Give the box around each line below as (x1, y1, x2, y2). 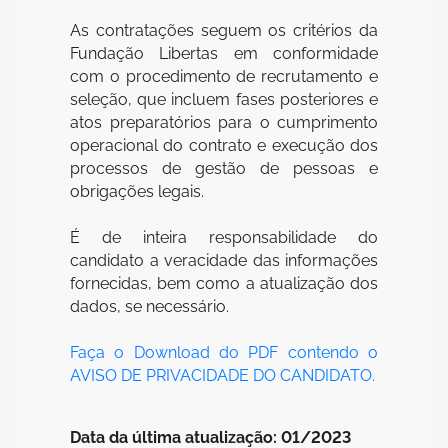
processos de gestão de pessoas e (70, 158, 378, 178)
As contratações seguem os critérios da (70, 20, 378, 40)
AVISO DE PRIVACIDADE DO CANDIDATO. (70, 365, 375, 385)
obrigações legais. (70, 181, 204, 201)
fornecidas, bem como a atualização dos (70, 273, 378, 293)
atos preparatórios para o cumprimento (70, 112, 378, 132)
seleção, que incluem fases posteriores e (70, 89, 378, 109)
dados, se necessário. (70, 296, 229, 316)
